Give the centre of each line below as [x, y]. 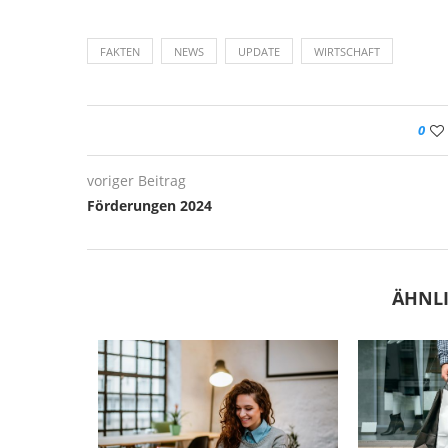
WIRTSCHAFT [347, 52]
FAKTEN [120, 52]
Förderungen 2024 [149, 206]
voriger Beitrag [136, 181]
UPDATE [259, 52]
